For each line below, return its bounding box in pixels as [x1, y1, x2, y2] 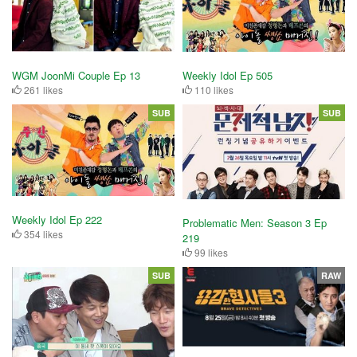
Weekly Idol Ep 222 [12, 211, 102, 227]
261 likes [22, 82, 63, 96]
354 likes [22, 226, 63, 241]
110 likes [192, 82, 233, 96]
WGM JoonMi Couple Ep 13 [12, 67, 140, 83]
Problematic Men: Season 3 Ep [182, 215, 327, 231]
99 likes [192, 245, 228, 260]
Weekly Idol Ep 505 [182, 67, 273, 83]
